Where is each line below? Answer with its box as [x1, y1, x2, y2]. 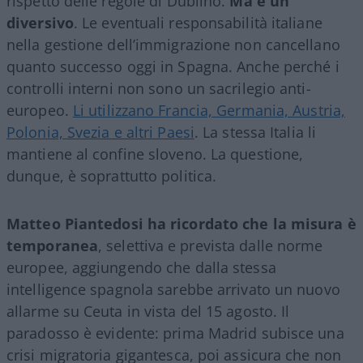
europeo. [6, 100, 73, 121]
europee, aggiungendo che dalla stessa [6, 258, 276, 278]
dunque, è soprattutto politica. [6, 166, 217, 186]
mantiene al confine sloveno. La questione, [6, 144, 304, 164]
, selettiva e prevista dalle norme [98, 236, 323, 256]
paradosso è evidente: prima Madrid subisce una [6, 323, 344, 344]
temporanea [6, 236, 98, 256]
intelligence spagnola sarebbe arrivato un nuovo [6, 280, 340, 300]
